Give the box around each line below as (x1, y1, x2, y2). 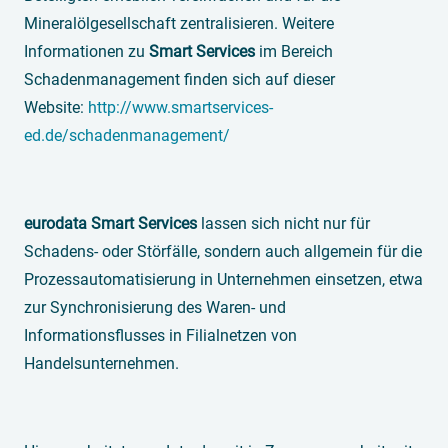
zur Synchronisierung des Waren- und (24, 298, 286, 318)
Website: (24, 98, 88, 118)
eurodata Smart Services (24, 214, 197, 234)
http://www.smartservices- (88, 98, 273, 118)
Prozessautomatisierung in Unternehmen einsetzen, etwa (24, 270, 423, 290)
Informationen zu (24, 42, 149, 62)
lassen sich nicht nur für (197, 214, 370, 234)
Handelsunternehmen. (24, 354, 179, 374)
